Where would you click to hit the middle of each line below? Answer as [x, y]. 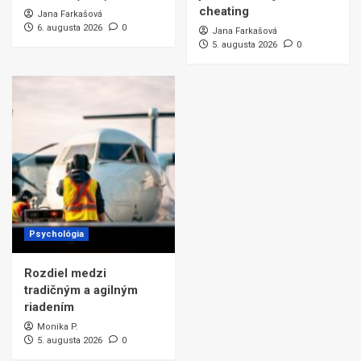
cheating [224, 12]
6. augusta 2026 [70, 28]
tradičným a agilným [81, 290]
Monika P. [58, 327]
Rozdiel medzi [65, 274]
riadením [49, 307]
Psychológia [56, 234]
